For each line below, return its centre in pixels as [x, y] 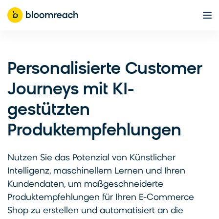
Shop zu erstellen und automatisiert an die [95, 211]
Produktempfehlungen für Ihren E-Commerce [101, 198]
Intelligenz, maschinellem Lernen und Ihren [96, 171]
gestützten [49, 111]
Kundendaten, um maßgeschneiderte [85, 185]
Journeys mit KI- [71, 90]
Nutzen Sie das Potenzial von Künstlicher [91, 158]
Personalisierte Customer [105, 70]
